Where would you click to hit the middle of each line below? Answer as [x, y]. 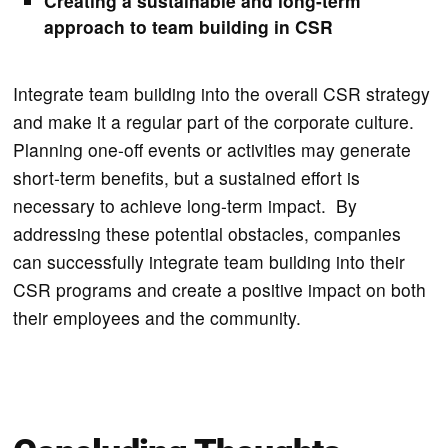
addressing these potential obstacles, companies [207, 233]
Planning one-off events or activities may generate [212, 149]
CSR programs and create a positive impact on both [220, 289]
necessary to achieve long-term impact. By [185, 205]
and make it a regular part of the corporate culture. [214, 121]
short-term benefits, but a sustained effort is [187, 177]
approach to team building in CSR [189, 26]
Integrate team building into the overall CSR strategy [222, 93]
